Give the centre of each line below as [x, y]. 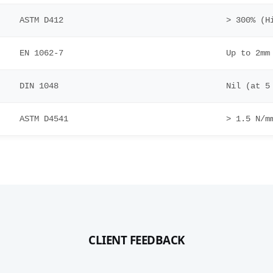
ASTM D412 [41, 20]
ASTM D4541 [44, 119]
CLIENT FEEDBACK [136, 240]
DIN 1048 [39, 86]
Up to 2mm [248, 53]
